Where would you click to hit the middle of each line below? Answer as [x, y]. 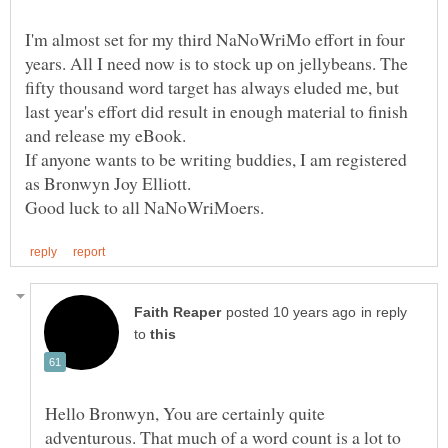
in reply [384, 313]
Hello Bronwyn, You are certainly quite [185, 413]
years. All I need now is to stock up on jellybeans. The [216, 63]
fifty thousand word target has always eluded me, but [212, 87]
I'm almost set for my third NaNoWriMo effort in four [215, 39]
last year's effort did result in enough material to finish [216, 111]
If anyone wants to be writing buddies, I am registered [216, 159]
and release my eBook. [105, 135]
